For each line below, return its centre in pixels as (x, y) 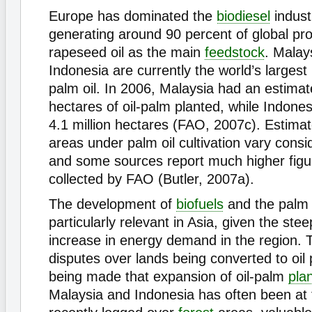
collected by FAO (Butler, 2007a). (151, 179)
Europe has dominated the (133, 16)
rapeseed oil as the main (127, 52)
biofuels (200, 204)
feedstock (235, 52)
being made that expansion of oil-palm (169, 276)
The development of (112, 204)
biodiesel (243, 16)
